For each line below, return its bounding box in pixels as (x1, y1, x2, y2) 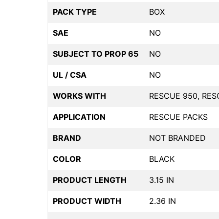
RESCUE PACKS (149, 112, 208, 122)
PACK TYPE (53, 7, 97, 17)
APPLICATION (53, 112, 106, 122)
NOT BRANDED (149, 133, 206, 143)
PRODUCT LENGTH (53, 175, 127, 185)
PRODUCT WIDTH (53, 196, 121, 206)
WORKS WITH (53, 91, 106, 101)
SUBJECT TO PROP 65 (53, 49, 138, 59)
